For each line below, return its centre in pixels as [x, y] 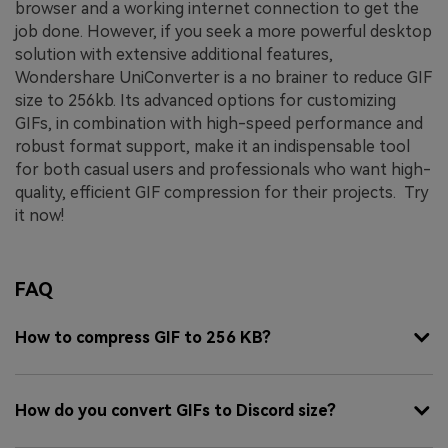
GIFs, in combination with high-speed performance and [219, 124]
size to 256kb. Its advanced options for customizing [205, 101]
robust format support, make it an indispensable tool [212, 147]
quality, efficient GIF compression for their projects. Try [222, 193]
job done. [51, 32]
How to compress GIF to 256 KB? [143, 337]
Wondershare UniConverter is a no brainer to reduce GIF [223, 78]
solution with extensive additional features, [174, 55]
